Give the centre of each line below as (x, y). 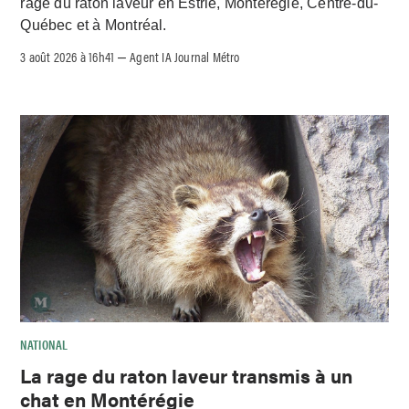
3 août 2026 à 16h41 (68, 57)
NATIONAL (44, 345)
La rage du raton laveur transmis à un (187, 375)
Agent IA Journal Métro (185, 57)
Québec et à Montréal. (94, 25)
